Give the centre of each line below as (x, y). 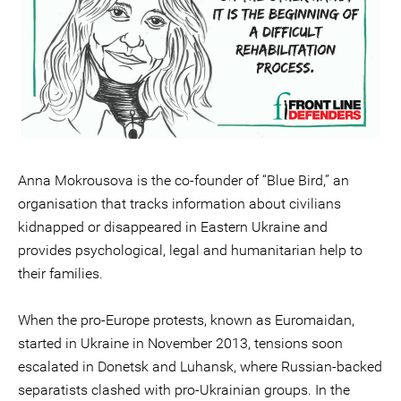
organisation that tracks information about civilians (179, 204)
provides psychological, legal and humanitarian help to (190, 250)
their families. (60, 273)
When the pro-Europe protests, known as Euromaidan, (186, 320)
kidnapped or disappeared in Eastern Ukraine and (173, 227)
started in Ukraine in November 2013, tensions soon (180, 343)
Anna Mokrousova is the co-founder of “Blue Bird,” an (183, 180)
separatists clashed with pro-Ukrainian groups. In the (184, 390)
